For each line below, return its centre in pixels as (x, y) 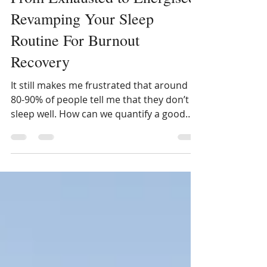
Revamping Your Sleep (82, 40)
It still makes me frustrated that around (99, 107)
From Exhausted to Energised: (105, 18)
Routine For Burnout (75, 61)
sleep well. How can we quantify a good (98, 135)
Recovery (40, 83)
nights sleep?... (44, 150)
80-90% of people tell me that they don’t (100, 121)
